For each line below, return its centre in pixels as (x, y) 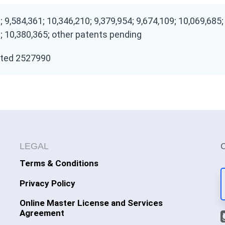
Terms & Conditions (59, 163)
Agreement (42, 213)
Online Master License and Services (91, 203)
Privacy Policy (47, 183)
